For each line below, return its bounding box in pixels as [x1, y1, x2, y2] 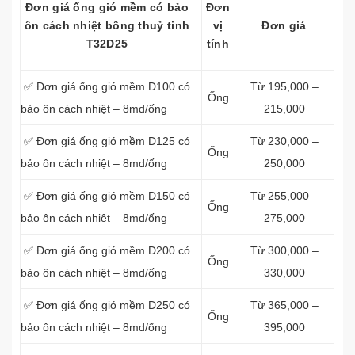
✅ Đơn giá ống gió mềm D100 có [21, 80, 190, 93]
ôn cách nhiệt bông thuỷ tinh [24, 19, 190, 32]
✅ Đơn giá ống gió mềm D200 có [21, 244, 190, 257]
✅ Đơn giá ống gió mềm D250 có [21, 299, 190, 311]
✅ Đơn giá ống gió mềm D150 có [21, 189, 190, 202]
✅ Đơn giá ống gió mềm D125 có [21, 135, 190, 147]
